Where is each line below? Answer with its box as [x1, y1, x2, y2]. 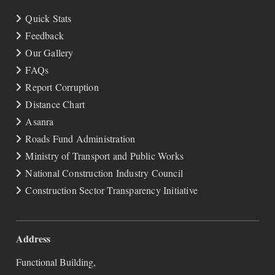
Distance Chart [25, 98, 85, 110]
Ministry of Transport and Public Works [25, 149, 184, 162]
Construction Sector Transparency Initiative [25, 184, 198, 196]
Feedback [25, 29, 64, 42]
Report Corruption [25, 80, 99, 93]
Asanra [25, 115, 54, 128]
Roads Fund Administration [25, 132, 136, 145]
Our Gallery [25, 46, 74, 59]
